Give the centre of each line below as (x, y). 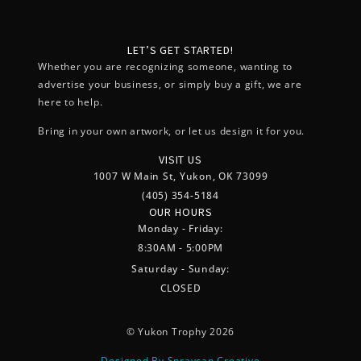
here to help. (71, 102)
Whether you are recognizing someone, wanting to (166, 66)
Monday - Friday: (180, 228)
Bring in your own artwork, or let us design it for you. (172, 131)
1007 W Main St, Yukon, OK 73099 (180, 176)
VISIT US (180, 159)
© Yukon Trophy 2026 (180, 332)
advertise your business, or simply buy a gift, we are (170, 84)
